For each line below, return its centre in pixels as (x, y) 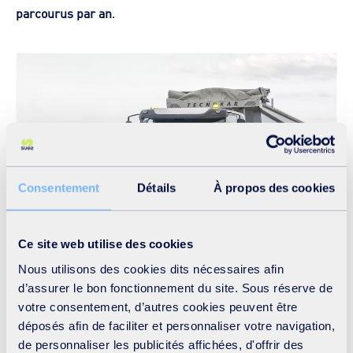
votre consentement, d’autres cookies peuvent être (158, 307)
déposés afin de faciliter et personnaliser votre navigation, (176, 325)
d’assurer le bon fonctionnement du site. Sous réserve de (175, 288)
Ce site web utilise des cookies (106, 243)
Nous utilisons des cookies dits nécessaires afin (151, 269)
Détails (156, 188)
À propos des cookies (274, 188)
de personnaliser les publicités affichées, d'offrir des (161, 344)
